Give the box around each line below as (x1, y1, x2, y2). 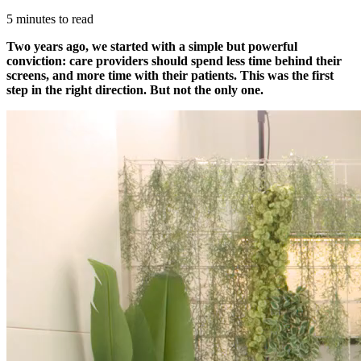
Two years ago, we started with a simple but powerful (6, 39, 297, 53)
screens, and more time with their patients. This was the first (6, 68, 334, 82)
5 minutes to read (6, 11, 93, 26)
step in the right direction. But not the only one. (6, 82, 263, 97)
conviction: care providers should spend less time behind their (6, 53, 342, 68)
